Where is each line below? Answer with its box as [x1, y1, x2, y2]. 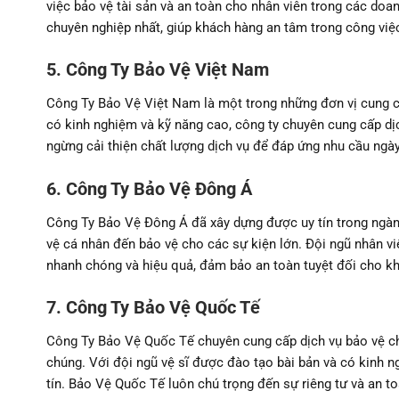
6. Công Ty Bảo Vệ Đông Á [46, 177, 252, 199]
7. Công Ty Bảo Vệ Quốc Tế [46, 297, 260, 319]
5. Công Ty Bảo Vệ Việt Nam [46, 59, 269, 81]
